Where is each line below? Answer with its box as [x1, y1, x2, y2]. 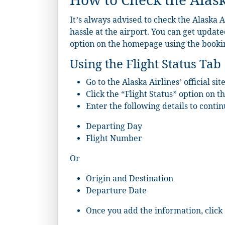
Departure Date [86, 186, 147, 199]
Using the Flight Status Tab [70, 57, 221, 76]
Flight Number [86, 134, 142, 147]
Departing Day [86, 122, 142, 135]
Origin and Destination [86, 174, 173, 187]
